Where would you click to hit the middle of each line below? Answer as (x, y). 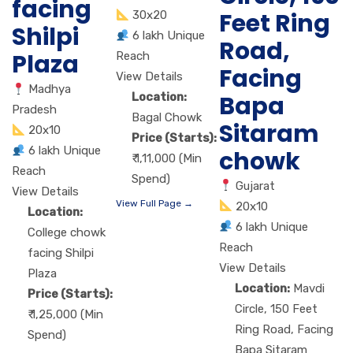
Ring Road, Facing (284, 329)
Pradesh (34, 110)
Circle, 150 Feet (277, 308)
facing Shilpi (61, 253)
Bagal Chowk (166, 118)
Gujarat (256, 186)
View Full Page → (154, 204)
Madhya (50, 89)
